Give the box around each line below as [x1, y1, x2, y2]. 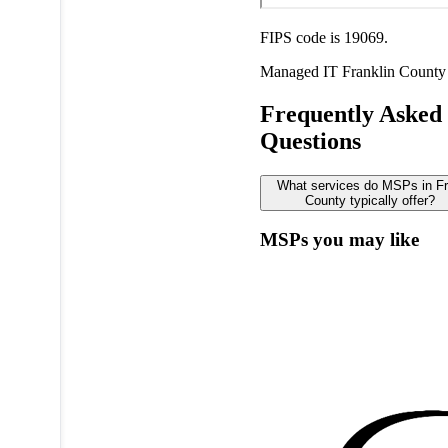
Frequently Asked [259, 100, 442, 127]
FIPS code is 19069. [259, 28, 388, 46]
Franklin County [341, 62, 446, 80]
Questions [259, 127, 361, 154]
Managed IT [259, 62, 342, 80]
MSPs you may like [259, 229, 419, 251]
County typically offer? [304, 192, 435, 208]
